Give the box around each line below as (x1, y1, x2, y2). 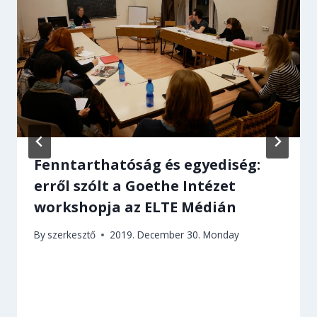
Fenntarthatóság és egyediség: (34, 154, 260, 174)
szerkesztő (47, 228, 96, 242)
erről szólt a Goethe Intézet (34, 175, 236, 195)
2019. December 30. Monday (110, 228, 240, 242)
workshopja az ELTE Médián (34, 197, 236, 217)
